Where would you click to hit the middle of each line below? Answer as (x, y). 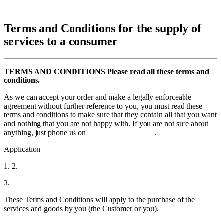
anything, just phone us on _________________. (80, 132)
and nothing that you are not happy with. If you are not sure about (106, 123)
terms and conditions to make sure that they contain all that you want (110, 114)
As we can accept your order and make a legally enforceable (98, 97)
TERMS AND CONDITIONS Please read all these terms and (107, 71)
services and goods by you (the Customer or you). (81, 208)
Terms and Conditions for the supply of (103, 28)
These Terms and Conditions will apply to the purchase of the (99, 199)
